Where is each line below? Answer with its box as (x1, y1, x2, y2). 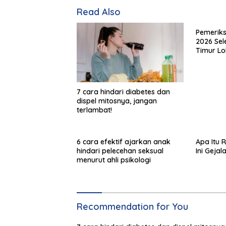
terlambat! (77, 105, 112, 115)
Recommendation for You (77, 201, 188, 213)
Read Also (77, 6, 121, 18)
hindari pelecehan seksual (77, 146, 163, 156)
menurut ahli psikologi (77, 155, 151, 165)
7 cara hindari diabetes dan (77, 87, 170, 97)
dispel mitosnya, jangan (77, 96, 157, 106)
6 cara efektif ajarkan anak (77, 137, 171, 147)
